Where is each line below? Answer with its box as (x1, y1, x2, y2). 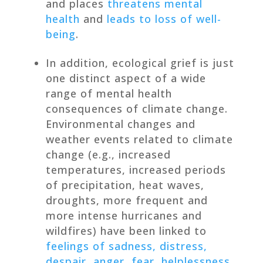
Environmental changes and (45, 116, 195, 131)
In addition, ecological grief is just (45, 55, 234, 70)
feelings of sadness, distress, (45, 238, 207, 253)
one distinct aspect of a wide (45, 70, 206, 85)
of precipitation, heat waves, (45, 177, 204, 192)
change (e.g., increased (45, 147, 171, 161)
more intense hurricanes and (45, 208, 202, 222)
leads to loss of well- (106, 11, 221, 26)
